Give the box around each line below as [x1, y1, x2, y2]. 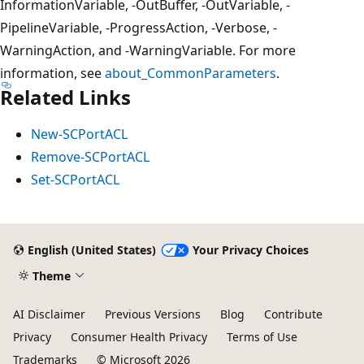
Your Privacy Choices [192, 242, 309, 258]
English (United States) [27, 242, 156, 258]
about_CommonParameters [105, 63, 276, 82]
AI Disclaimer [13, 306, 85, 322]
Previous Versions [105, 306, 201, 322]
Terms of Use [227, 329, 297, 344]
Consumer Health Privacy [71, 329, 207, 344]
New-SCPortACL [31, 124, 128, 143]
